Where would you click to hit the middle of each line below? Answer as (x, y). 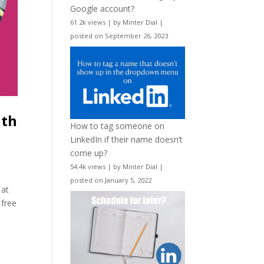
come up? (89, 153)
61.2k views (88, 22)
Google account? (103, 9)
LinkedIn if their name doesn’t (127, 139)
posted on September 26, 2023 (119, 36)
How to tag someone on (118, 126)
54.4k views (88, 166)
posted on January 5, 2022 (111, 180)
